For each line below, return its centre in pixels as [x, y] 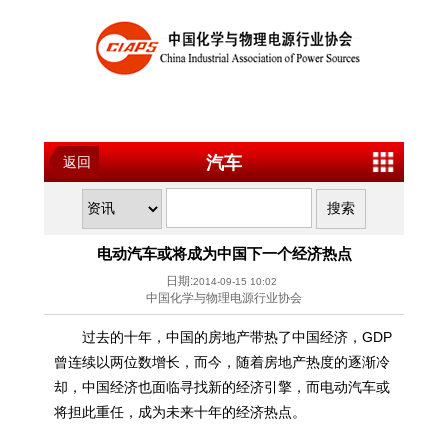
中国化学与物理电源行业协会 [224, 298]
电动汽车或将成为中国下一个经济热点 [224, 253]
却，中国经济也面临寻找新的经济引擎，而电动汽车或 [222, 387]
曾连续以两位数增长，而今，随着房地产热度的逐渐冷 [222, 362]
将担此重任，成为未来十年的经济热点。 [180, 412]
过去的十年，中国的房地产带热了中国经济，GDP [223, 337]
